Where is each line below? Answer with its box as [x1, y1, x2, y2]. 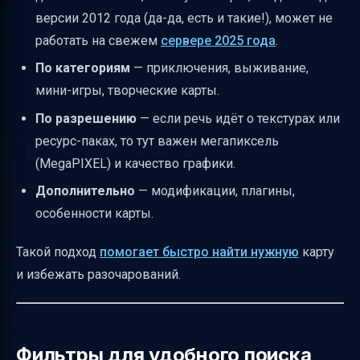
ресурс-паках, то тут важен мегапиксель [35, 133, 279, 149]
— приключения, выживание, [130, 60, 309, 76]
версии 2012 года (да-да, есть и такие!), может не [35, 10, 333, 26]
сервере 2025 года [161, 33, 276, 48]
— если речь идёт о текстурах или [137, 110, 340, 126]
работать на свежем [35, 33, 161, 48]
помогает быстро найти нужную [100, 244, 299, 260]
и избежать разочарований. [16, 267, 181, 283]
